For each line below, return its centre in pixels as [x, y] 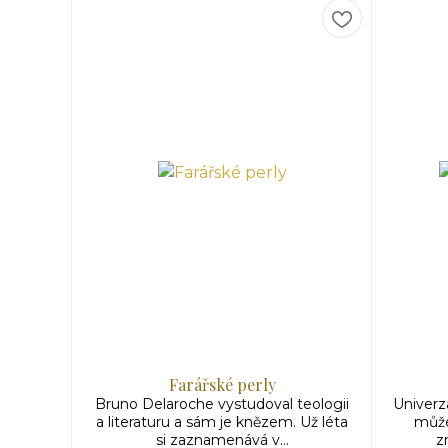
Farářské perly [222, 384]
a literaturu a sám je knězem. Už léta [222, 422]
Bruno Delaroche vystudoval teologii [222, 404]
